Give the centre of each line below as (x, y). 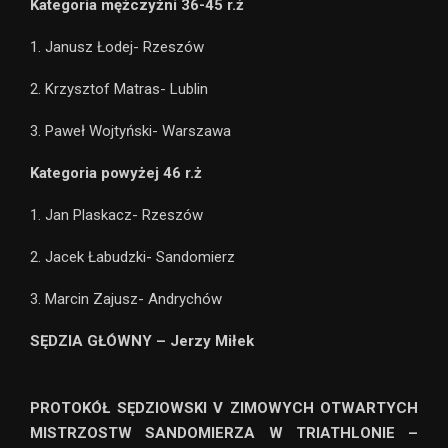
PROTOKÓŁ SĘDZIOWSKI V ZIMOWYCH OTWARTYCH (224, 407)
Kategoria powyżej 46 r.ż (116, 172)
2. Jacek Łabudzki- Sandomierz (132, 256)
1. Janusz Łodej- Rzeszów (117, 46)
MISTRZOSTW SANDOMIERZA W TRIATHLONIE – (224, 432)
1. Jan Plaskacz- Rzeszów (116, 214)
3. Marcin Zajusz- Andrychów (126, 298)
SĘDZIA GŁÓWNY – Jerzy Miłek (142, 340)
